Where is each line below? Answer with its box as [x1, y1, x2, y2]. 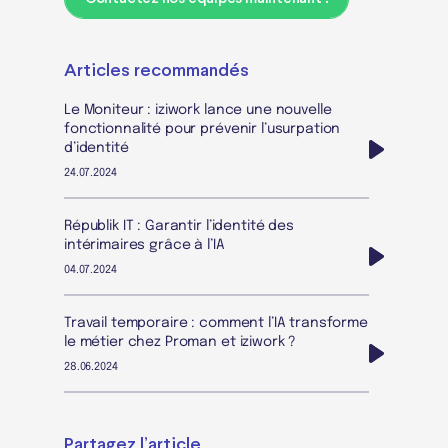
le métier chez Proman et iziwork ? [64, 334, 297, 349]
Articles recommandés [64, 62, 249, 80]
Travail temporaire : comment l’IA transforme [64, 315, 368, 330]
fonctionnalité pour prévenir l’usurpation [64, 121, 341, 136]
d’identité [64, 140, 129, 155]
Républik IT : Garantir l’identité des [64, 218, 294, 233]
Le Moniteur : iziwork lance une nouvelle [64, 102, 332, 117]
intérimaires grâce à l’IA [64, 237, 225, 252]
